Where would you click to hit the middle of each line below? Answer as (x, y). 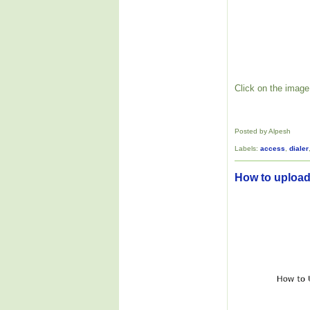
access (273, 148)
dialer (299, 148)
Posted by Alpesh (263, 131)
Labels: (247, 148)
